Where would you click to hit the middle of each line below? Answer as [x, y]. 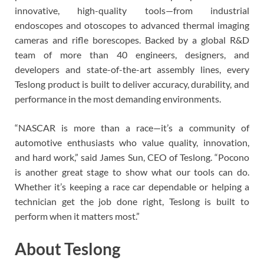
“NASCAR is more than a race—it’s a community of [132, 128]
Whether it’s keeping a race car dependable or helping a [132, 187]
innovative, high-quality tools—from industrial [132, 11]
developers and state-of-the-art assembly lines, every [132, 70]
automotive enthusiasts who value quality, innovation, [132, 143]
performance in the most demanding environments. [118, 99]
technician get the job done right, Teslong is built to [132, 202]
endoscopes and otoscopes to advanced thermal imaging [132, 25]
